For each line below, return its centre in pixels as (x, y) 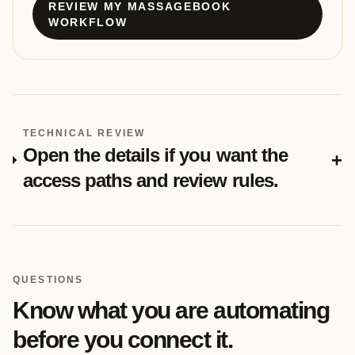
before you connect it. (122, 340)
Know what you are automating (171, 310)
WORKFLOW (88, 22)
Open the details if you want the (155, 155)
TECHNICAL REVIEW (84, 133)
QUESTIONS (48, 280)
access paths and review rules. (150, 180)
